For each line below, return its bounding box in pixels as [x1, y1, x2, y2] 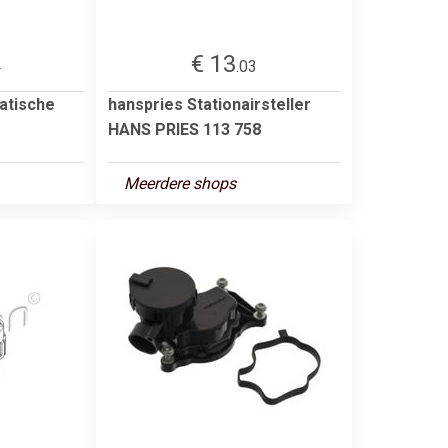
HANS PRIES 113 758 [108, 119, 261, 139]
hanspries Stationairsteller [108, 94, 311, 114]
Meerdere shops [124, 173, 236, 193]
